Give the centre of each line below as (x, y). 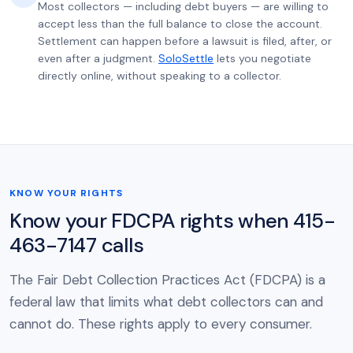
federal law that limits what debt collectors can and (166, 302)
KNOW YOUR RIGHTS (67, 193)
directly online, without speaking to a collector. (160, 76)
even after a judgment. (98, 58)
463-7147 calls (77, 245)
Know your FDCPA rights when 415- (173, 221)
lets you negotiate (262, 58)
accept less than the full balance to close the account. (180, 24)
